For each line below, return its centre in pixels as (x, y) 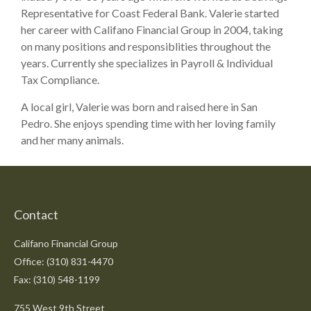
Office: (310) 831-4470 (64, 262)
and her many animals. (72, 140)
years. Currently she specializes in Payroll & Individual (147, 63)
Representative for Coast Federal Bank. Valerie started (150, 13)
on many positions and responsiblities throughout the (146, 47)
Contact (36, 215)
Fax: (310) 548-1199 (57, 280)
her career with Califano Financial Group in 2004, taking (152, 30)
